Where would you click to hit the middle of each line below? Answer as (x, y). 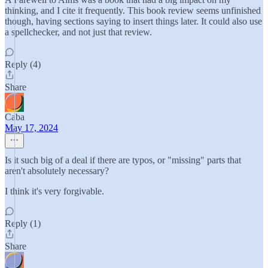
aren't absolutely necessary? (57, 171)
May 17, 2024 (31, 128)
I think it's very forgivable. (54, 191)
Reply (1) (23, 223)
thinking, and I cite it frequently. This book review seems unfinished (133, 10)
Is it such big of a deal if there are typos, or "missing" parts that (123, 160)
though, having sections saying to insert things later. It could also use (133, 21)
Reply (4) (23, 64)
